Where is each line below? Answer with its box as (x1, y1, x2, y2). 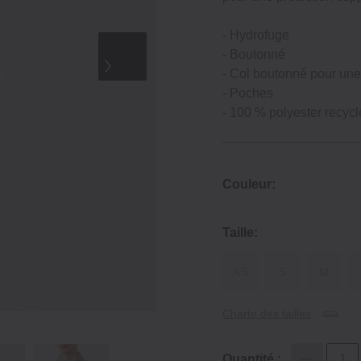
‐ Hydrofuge (222, 28, 289, 42)
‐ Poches (222, 86, 273, 100)
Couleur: (222, 177, 276, 191)
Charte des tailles (222, 307, 311, 320)
